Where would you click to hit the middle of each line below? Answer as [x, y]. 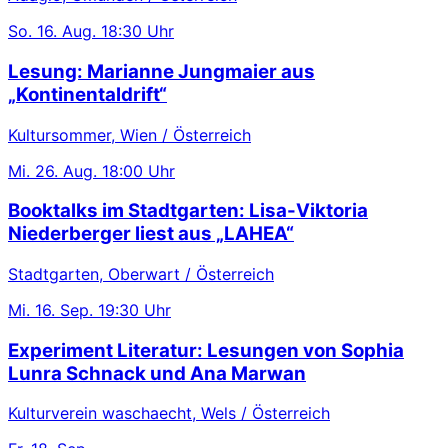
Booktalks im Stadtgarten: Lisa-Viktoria [188, 211]
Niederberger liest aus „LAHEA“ [151, 234]
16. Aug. [66, 31]
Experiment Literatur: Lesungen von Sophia [206, 350]
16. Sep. [64, 310]
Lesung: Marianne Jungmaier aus [161, 71]
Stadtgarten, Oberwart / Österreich [141, 274]
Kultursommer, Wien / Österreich [129, 134]
